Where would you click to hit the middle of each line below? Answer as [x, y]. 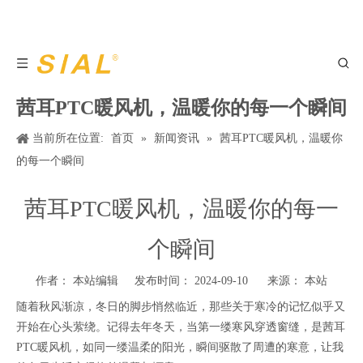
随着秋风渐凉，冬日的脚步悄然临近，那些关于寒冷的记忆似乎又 [181, 307]
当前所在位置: [68, 138]
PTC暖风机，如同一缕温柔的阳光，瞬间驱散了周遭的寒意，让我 [180, 347]
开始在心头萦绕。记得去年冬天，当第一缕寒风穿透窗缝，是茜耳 [181, 327]
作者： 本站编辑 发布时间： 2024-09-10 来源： [170, 281]
